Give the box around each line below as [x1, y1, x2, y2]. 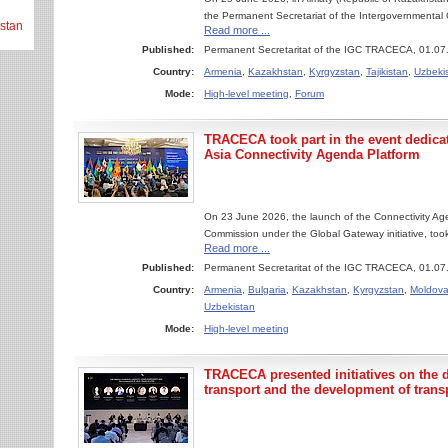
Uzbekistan [204, 301, 255, 312]
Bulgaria [248, 284, 286, 295]
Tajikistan [366, 66, 408, 77]
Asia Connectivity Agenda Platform [204, 147, 420, 162]
